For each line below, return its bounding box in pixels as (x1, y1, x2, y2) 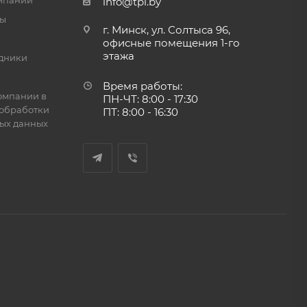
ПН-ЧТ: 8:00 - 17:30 (102, 93, 198, 106)
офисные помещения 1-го (102, 36, 240, 50)
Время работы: (102, 79, 182, 93)
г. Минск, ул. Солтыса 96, (102, 23, 230, 37)
